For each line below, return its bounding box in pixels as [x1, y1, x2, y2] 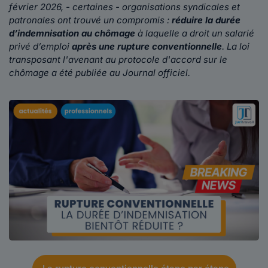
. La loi [222, 41, 249, 52]
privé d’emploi [9, 41, 72, 52]
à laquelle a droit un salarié [138, 28, 254, 39]
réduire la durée [169, 14, 240, 26]
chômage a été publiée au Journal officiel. [9, 67, 190, 78]
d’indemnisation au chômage [9, 28, 138, 39]
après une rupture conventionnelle [72, 41, 222, 52]
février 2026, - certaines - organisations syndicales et [9, 1, 240, 13]
